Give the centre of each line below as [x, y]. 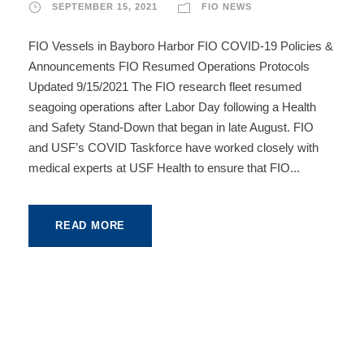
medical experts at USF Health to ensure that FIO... [164, 168]
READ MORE [91, 225]
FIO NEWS [227, 6]
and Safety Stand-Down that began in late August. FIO [171, 127]
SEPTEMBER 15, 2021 [105, 6]
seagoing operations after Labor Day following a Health [172, 107]
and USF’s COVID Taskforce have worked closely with [173, 147]
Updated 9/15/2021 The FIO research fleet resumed [165, 87]
